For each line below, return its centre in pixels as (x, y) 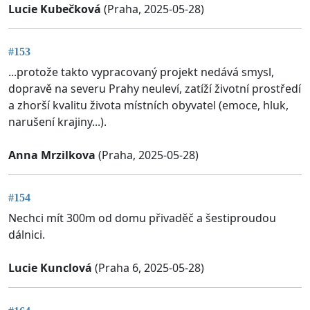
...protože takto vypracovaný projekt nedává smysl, (141, 72)
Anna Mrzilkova (52, 155)
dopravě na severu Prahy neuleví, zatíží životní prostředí (155, 89)
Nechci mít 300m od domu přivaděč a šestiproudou (142, 218)
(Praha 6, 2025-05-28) (148, 268)
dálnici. (27, 235)
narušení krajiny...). (57, 122)
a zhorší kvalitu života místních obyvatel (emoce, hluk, (148, 106)
